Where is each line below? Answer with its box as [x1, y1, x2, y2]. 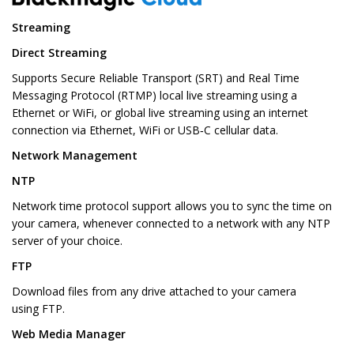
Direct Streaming [12, 45, 107, 61]
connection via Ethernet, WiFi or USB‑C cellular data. [12, 122, 278, 138]
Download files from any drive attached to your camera [12, 284, 296, 299]
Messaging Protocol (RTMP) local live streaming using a [12, 88, 297, 104]
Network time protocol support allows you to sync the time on [12, 198, 332, 214]
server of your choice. [12, 233, 122, 249]
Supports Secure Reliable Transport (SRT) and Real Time [12, 70, 299, 86]
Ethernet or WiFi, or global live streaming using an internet [12, 105, 308, 121]
